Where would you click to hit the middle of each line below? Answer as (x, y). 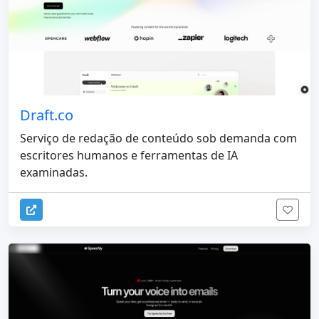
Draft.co (47, 115)
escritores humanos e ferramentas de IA (129, 155)
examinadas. (54, 172)
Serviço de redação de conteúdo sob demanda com (158, 138)
